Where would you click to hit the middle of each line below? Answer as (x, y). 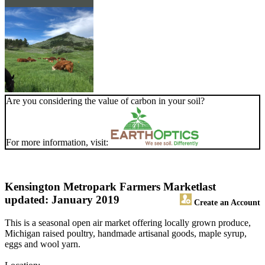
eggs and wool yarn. (43, 244)
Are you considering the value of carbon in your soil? (105, 101)
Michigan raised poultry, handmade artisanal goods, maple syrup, (126, 234)
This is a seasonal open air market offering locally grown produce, (128, 223)
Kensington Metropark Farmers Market (102, 187)
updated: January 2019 (62, 200)
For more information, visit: (58, 143)
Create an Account (226, 203)
